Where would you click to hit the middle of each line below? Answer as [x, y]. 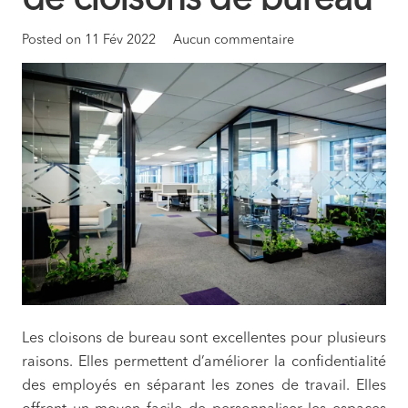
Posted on [53, 40]
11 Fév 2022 [120, 40]
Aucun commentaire [234, 40]
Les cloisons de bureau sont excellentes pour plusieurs [204, 339]
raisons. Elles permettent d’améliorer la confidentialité [204, 363]
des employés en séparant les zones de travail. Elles [204, 387]
